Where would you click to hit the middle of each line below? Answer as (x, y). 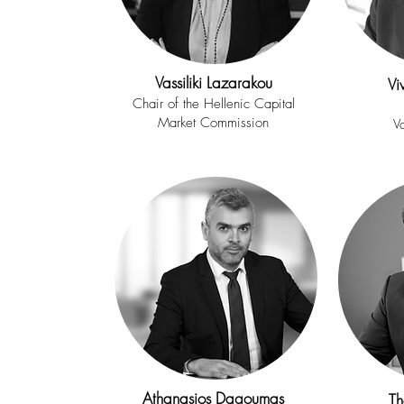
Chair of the (168, 104)
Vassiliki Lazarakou (213, 83)
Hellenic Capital (249, 104)
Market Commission (213, 123)
